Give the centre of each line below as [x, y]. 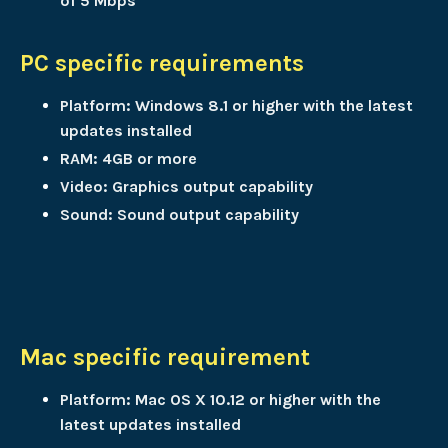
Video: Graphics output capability [186, 187]
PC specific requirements [162, 62]
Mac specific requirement [165, 357]
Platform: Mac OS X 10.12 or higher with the [220, 400]
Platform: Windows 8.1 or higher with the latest [236, 105]
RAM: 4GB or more [128, 158]
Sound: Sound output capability [179, 215]
